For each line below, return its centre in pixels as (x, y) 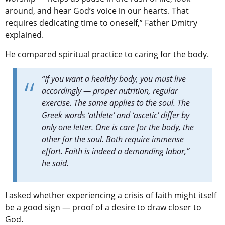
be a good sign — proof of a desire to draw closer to (103, 208)
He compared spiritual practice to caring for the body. (107, 54)
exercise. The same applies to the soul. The (116, 103)
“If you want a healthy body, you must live (114, 79)
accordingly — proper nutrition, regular (110, 91)
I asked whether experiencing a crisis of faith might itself (111, 196)
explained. (24, 35)
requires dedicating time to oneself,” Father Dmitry (101, 23)
